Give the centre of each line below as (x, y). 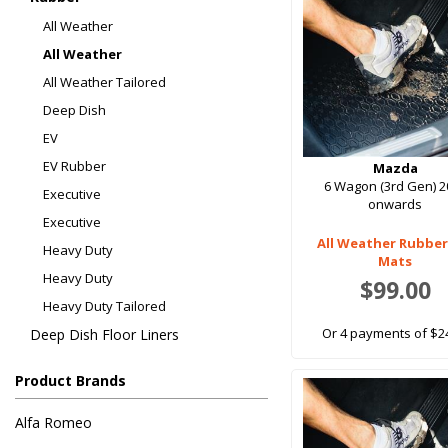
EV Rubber (74, 166)
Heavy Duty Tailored (104, 306)
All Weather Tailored (104, 82)
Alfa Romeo (53, 423)
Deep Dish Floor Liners (104, 335)
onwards (395, 204)
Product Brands (70, 381)
